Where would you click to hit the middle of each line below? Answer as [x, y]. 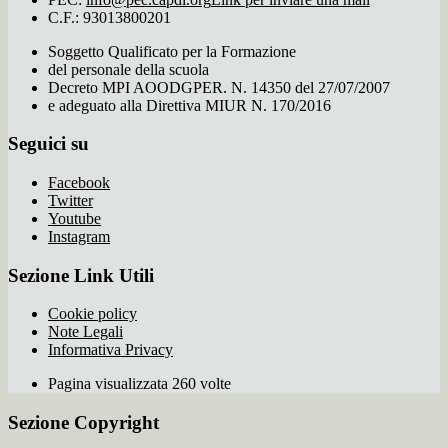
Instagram [79, 236]
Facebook [79, 182]
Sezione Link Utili [81, 275]
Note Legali [85, 332]
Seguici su [48, 144]
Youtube [74, 218]
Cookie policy [92, 314]
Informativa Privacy [110, 350]
